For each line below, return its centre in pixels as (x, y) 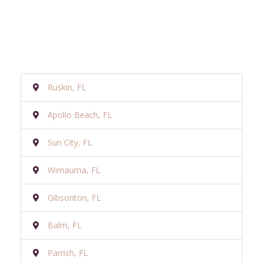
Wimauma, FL (74, 170)
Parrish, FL (68, 252)
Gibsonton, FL (74, 197)
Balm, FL (65, 225)
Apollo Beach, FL (80, 114)
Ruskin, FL (67, 87)
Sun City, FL (70, 142)
